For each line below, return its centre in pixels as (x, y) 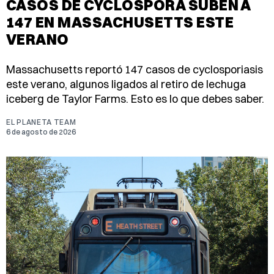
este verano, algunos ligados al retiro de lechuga (126, 84)
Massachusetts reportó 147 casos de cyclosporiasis (135, 69)
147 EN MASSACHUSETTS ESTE (120, 22)
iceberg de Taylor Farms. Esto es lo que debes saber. (135, 98)
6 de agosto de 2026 (41, 131)
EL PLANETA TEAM (41, 122)
